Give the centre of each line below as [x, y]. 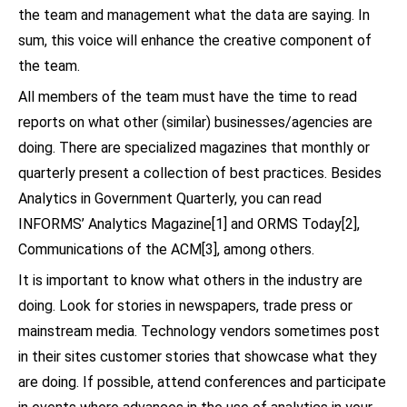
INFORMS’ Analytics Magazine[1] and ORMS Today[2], [189, 223]
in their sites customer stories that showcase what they [198, 356]
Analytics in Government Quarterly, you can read [170, 198]
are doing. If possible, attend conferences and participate [202, 382]
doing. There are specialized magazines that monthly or [194, 147]
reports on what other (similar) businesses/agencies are [195, 122]
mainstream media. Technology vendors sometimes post [199, 331]
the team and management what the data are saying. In [194, 15]
